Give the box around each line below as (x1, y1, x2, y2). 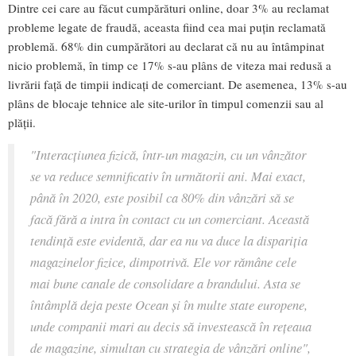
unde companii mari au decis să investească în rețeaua (30, 316, 311, 335)
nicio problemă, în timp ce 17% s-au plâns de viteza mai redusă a (8, 56, 331, 73)
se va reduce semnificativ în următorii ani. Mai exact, (30, 166, 306, 184)
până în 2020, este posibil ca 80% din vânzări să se (30, 188, 294, 206)
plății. (8, 114, 36, 130)
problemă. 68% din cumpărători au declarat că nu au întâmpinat (8, 37, 324, 54)
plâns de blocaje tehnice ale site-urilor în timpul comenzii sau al (8, 95, 323, 111)
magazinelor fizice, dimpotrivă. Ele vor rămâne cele (30, 252, 296, 270)
